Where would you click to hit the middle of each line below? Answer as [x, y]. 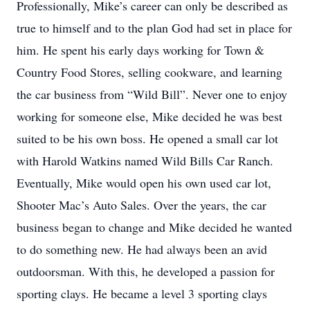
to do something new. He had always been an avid [142, 249]
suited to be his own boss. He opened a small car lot [147, 138]
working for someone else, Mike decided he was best [149, 116]
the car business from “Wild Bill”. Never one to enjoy [152, 94]
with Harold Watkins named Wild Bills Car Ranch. [145, 161]
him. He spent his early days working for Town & [140, 50]
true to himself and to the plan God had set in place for [154, 28]
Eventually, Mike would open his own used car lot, [144, 183]
